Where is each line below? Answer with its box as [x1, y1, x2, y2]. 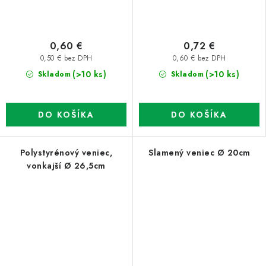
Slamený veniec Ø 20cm [148, 147, 251, 159]
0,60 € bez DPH [172, 53, 226, 63]
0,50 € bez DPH [40, 53, 93, 63]
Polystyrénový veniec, [20, 147, 113, 159]
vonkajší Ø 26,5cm [27, 160, 106, 172]
